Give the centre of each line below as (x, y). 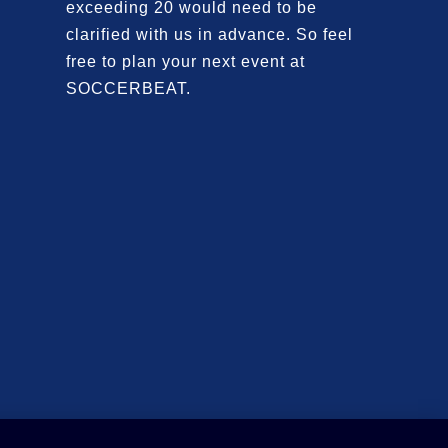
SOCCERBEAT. (128, 88)
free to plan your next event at (185, 61)
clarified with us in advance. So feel (209, 34)
